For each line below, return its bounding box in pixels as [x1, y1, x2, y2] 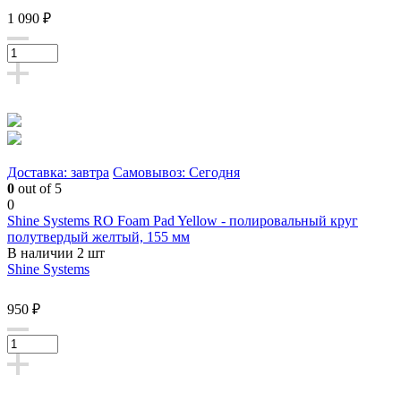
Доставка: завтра [7, 165, 109, 181]
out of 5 [14, 181, 62, 197]
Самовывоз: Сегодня [113, 165, 240, 181]
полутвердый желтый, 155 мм [7, 229, 190, 245]
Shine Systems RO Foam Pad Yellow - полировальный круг [7, 213, 358, 229]
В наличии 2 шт [7, 245, 105, 261]
